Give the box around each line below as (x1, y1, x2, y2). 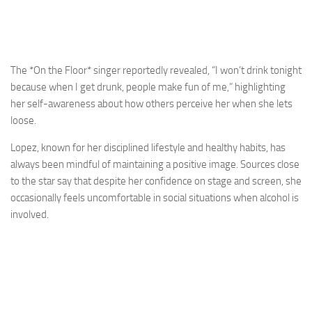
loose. (10, 114, 36, 127)
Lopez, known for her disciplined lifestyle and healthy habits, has (10, 141, 286, 154)
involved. (10, 208, 49, 221)
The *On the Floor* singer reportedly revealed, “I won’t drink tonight (10, 63, 302, 77)
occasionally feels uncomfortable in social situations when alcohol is (10, 191, 299, 204)
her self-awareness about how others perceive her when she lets (10, 97, 292, 110)
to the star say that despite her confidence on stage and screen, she (10, 174, 302, 187)
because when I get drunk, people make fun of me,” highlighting (10, 80, 286, 93)
